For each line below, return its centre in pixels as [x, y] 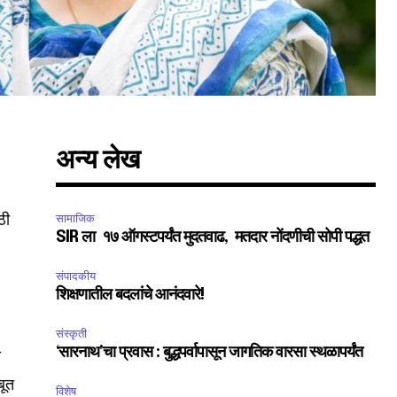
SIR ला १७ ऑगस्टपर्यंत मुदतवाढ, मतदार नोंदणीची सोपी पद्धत [214, 238]
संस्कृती [72, 334]
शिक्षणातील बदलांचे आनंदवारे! [130, 296]
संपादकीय [76, 276]
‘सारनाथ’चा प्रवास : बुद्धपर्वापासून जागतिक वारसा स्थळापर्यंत [210, 353]
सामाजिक [76, 219]
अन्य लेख [98, 161]
